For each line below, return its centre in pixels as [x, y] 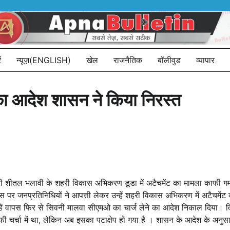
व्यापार [205, 60]
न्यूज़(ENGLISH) [44, 60]
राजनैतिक [128, 60]
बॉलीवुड [169, 60]
